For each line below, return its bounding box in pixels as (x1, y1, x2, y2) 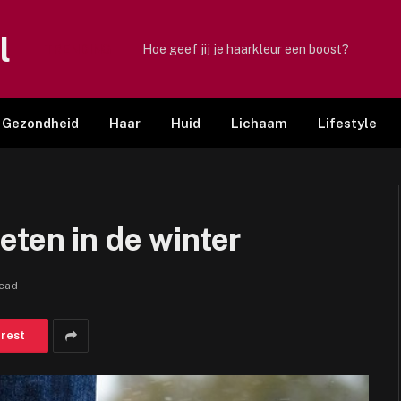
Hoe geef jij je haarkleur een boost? (141, 41, 349, 56)
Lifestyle (317, 115, 377, 131)
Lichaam (230, 115, 287, 131)
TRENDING (43, 41, 111, 56)
